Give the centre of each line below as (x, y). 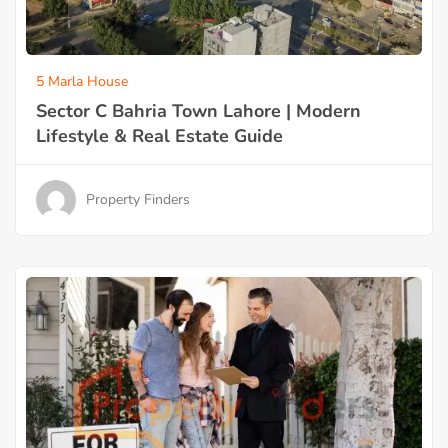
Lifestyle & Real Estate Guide (159, 135)
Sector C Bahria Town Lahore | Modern (198, 110)
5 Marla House (82, 81)
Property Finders (138, 200)
